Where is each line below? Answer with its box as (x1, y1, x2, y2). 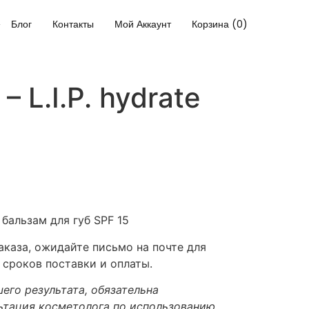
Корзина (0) (192, 17, 248, 32)
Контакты (52, 17, 94, 32)
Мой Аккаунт (114, 17, 172, 32)
